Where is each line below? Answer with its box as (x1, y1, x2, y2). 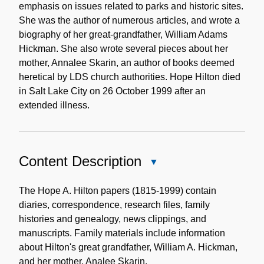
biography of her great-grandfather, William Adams (19, 29, 227, 39)
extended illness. (19, 100, 90, 110)
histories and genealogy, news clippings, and (19, 213, 206, 224)
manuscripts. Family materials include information (19, 227, 225, 238)
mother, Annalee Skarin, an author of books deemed (19, 57, 235, 68)
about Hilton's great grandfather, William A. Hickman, (19, 242, 237, 252)
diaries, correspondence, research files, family (19, 199, 210, 210)
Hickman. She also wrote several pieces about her (19, 43, 228, 54)
